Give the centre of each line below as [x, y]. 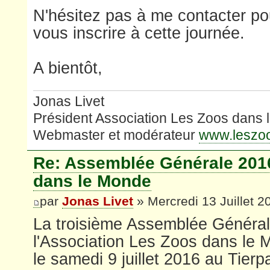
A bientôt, [68, 68]
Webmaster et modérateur [116, 135]
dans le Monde [92, 181]
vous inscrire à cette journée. [139, 33]
